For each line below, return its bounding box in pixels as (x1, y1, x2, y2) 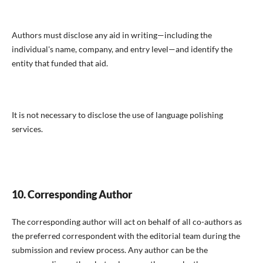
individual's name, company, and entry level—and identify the (11, 43, 232, 54)
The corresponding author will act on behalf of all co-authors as (11, 216, 242, 227)
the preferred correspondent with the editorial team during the (11, 230, 240, 241)
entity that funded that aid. (11, 58, 108, 68)
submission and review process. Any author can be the (11, 244, 208, 255)
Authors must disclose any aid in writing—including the (11, 29, 212, 40)
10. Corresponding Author (11, 187, 132, 201)
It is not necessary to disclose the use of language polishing (11, 109, 223, 120)
